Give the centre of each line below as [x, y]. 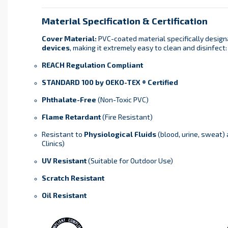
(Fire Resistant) [126, 117]
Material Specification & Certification [124, 21]
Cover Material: [69, 39]
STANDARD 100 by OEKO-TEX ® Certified [110, 82]
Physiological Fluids [120, 134]
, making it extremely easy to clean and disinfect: [148, 48]
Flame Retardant [71, 117]
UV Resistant [64, 161]
